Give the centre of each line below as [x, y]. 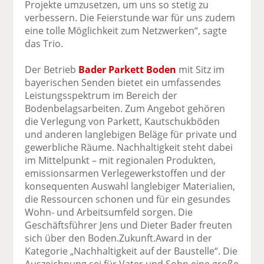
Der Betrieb [52, 70]
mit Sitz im [201, 70]
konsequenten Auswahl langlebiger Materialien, [130, 187]
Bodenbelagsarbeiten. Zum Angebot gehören [125, 109]
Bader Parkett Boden [128, 70]
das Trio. [44, 44]
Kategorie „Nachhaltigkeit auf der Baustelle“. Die [131, 251]
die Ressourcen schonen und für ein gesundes [128, 199]
